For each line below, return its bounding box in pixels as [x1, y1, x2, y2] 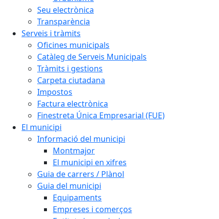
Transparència [37, 16, 90, 27]
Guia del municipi [37, 180, 101, 191]
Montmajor [53, 145, 95, 156]
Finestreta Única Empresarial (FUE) [37, 110, 165, 121]
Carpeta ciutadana [37, 75, 105, 86]
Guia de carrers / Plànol [37, 169, 124, 179]
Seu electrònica [37, 4, 94, 15]
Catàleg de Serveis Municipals [37, 51, 147, 62]
